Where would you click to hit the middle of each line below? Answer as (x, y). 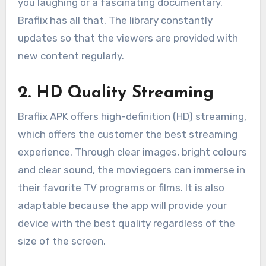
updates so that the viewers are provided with (128, 38)
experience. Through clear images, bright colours (132, 152)
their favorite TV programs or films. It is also (121, 187)
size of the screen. (61, 241)
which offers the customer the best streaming (127, 134)
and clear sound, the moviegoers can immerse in (131, 170)
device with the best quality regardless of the (126, 223)
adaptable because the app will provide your (122, 205)
